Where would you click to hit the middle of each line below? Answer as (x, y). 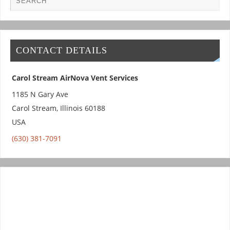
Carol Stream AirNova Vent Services (75, 78)
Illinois (71, 108)
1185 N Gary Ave (40, 94)
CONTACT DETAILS (61, 51)
